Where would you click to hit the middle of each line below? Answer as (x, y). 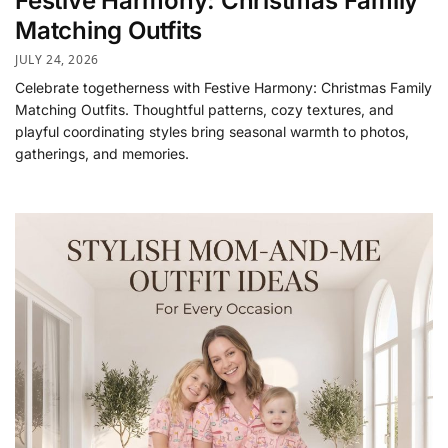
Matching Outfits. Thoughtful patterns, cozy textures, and (204, 110)
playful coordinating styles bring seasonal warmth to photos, (212, 132)
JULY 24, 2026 (57, 60)
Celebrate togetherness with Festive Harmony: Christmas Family (223, 88)
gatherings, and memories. (102, 154)
